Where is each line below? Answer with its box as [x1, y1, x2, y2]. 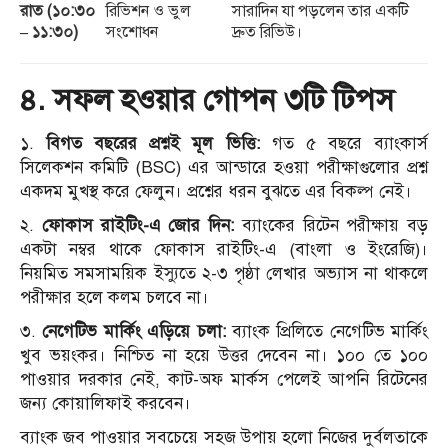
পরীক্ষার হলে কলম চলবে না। [20, 287, 209, 309]
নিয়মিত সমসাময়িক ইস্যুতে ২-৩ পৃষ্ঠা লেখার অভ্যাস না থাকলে [20, 263, 428, 285]
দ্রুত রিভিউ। [232, 22, 302, 43]
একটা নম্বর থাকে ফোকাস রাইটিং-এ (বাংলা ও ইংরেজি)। [20, 239, 428, 261]
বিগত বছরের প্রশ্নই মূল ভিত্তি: [46, 133, 260, 155]
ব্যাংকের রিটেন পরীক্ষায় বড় [234, 215, 428, 237]
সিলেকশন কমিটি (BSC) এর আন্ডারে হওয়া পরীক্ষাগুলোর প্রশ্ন [20, 157, 428, 179]
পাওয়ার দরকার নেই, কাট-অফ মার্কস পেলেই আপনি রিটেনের [20, 369, 428, 391]
